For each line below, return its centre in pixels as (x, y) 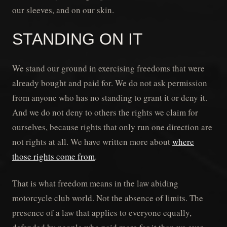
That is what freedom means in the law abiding (95, 183)
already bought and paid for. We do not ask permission (110, 83)
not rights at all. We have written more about (92, 141)
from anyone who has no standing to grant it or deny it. (110, 97)
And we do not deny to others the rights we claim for (105, 112)
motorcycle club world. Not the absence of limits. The (108, 198)
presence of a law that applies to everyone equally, (102, 212)
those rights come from (53, 156)
